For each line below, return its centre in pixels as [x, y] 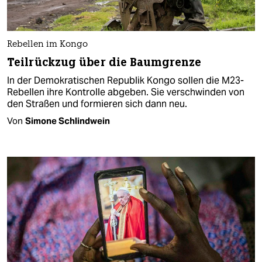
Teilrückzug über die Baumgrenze [104, 62]
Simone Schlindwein [68, 120]
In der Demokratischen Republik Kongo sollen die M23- [125, 80]
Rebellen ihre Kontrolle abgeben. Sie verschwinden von [126, 92]
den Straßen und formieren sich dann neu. [97, 104]
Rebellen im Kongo [47, 44]
